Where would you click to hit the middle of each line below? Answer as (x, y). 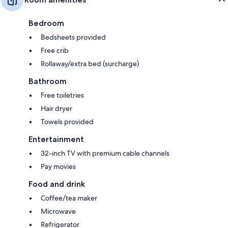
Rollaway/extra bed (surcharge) (90, 64)
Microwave (58, 211)
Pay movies (58, 167)
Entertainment (56, 139)
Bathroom (48, 81)
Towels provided (67, 122)
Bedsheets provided (73, 37)
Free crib (55, 51)
